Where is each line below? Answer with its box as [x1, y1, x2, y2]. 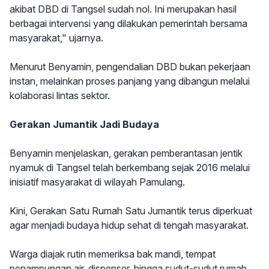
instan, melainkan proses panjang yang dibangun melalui [10, 75, 250, 87]
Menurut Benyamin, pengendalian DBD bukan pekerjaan [10, 61, 250, 73]
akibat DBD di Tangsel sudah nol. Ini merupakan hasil [10, 3, 237, 15]
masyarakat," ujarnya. [10, 32, 103, 44]
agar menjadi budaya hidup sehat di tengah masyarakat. [10, 219, 249, 231]
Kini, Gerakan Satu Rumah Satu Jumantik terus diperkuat [10, 205, 252, 217]
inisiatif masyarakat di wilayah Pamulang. [10, 176, 185, 188]
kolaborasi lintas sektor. [10, 89, 110, 101]
